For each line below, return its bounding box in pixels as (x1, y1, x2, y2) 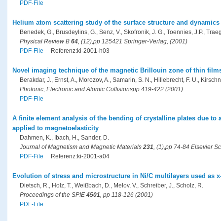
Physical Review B (20, 38, 71, 45)
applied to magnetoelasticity (12, 124, 99, 132)
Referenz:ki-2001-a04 (51, 153, 110, 160)
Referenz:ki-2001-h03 (51, 47, 110, 54)
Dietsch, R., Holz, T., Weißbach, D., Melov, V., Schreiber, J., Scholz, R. (20, 182, 203, 189)
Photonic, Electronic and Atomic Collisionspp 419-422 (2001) (20, 86, 183, 93)
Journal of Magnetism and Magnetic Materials (20, 144, 143, 150)
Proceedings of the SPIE (20, 191, 86, 198)
